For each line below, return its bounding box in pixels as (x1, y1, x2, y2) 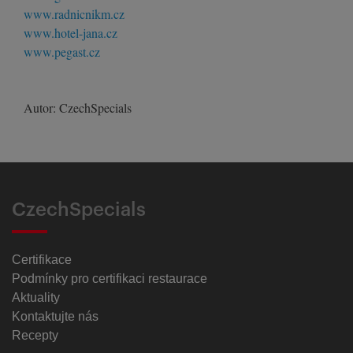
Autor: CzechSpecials (24, 99, 132, 117)
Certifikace (12, 253, 72, 267)
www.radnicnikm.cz (24, 6, 124, 23)
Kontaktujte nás (12, 310, 98, 324)
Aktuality (12, 291, 60, 305)
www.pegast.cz (24, 43, 100, 61)
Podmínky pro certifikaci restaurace (12, 272, 207, 286)
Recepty (12, 329, 58, 343)
